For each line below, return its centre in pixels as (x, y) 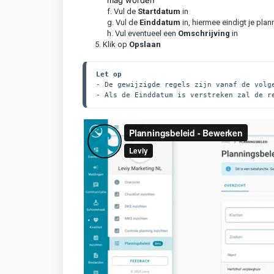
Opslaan (145, 44)
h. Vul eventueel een (143, 33)
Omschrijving (205, 33)
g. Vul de (123, 22)
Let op (109, 74)
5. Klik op (112, 44)
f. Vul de (122, 11)
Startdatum (160, 11)
